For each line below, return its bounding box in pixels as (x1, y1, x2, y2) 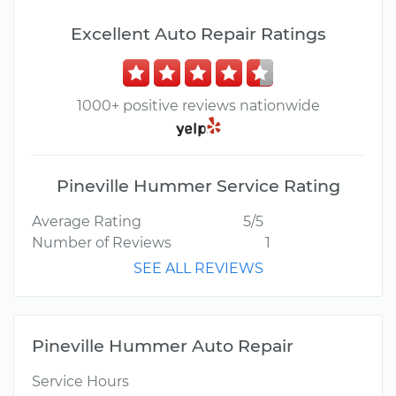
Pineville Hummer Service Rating (56, 175, 340, 197)
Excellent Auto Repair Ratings (70, 23, 326, 44)
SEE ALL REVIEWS (133, 260, 263, 278)
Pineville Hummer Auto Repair (32, 335, 293, 357)
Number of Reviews (32, 234, 171, 252)
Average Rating (32, 213, 141, 231)
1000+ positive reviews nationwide (76, 97, 320, 114)
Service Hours (32, 373, 129, 391)
